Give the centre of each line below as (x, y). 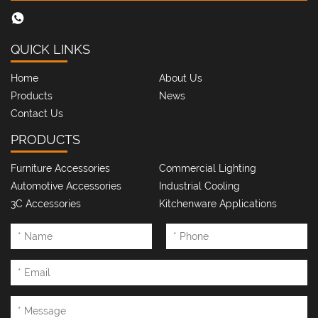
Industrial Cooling (199, 186)
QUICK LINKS (50, 49)
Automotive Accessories (66, 186)
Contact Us (37, 113)
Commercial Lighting (208, 168)
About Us (181, 78)
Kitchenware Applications (218, 203)
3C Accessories (46, 203)
